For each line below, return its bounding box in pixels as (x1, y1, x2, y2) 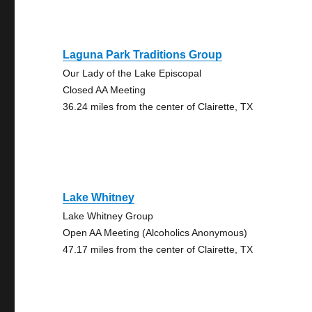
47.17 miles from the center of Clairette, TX (63, 244, 253, 255)
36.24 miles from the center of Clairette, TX (63, 101, 253, 112)
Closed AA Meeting (63, 84, 146, 95)
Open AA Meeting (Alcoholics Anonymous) (63, 227, 248, 238)
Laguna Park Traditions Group (63, 49, 223, 61)
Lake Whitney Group (63, 210, 154, 221)
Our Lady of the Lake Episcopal (63, 68, 202, 79)
